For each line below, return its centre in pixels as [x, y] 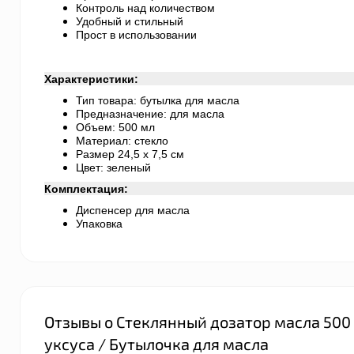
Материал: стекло [122, 141]
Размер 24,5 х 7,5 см [130, 154]
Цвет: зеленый [113, 168]
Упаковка [99, 224]
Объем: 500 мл [115, 127]
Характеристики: [91, 79]
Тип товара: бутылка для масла [158, 100]
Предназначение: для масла [150, 114]
